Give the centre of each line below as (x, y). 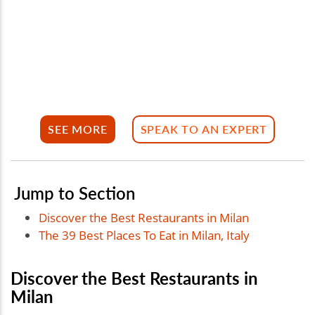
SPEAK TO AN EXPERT (204, 129)
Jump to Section (75, 192)
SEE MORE (78, 129)
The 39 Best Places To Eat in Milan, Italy (144, 235)
